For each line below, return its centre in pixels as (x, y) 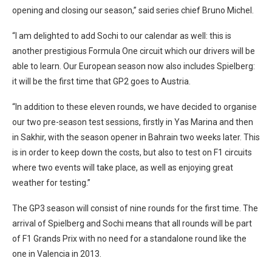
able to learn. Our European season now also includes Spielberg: (134, 66)
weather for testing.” (51, 183)
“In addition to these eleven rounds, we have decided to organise (134, 107)
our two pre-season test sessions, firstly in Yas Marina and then (133, 122)
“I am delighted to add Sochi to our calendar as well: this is (122, 36)
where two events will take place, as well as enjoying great (123, 168)
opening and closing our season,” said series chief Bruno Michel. (133, 10)
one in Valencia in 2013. (57, 254)
